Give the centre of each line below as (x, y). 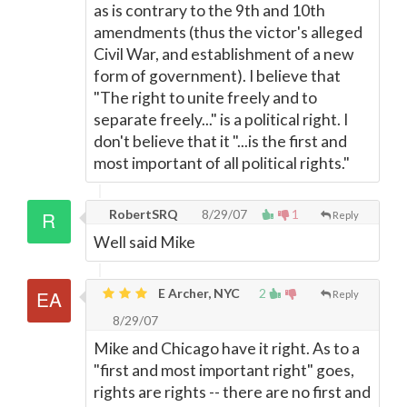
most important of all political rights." (222, 163)
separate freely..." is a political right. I (221, 119)
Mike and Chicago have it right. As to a (227, 348)
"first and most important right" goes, (224, 370)
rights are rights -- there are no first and (232, 392)
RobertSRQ (142, 214)
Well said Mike (144, 242)
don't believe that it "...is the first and (220, 141)
